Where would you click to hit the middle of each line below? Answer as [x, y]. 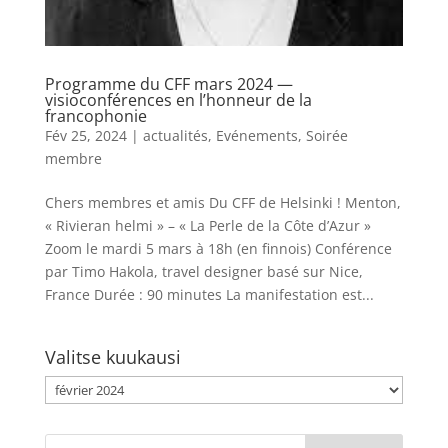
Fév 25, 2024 [85, 136]
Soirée [326, 136]
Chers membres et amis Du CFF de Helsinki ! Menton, [222, 203]
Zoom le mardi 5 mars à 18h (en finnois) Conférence [218, 249]
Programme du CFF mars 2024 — [168, 84]
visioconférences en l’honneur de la [178, 100]
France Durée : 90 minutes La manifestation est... [209, 295]
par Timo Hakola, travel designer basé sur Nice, [203, 272]
